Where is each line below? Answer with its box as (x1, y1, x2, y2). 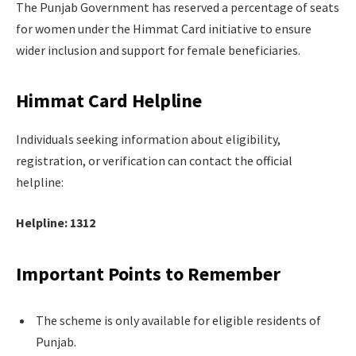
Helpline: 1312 (16, 215, 95, 231)
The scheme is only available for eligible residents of (36, 312, 321, 329)
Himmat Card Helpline (16, 87, 202, 113)
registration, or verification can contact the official (16, 152, 292, 168)
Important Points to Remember (16, 261, 281, 286)
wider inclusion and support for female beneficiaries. (16, 41, 300, 58)
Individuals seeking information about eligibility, (16, 130, 281, 147)
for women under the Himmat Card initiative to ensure (16, 20, 311, 37)
